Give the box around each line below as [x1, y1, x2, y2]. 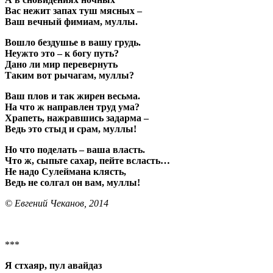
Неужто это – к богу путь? [5, 48, 119, 58]
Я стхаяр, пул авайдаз [5, 260, 102, 271]
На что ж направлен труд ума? [5, 101, 140, 112]
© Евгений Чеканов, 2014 [5, 197, 108, 208]
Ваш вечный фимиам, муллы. [5, 16, 138, 27]
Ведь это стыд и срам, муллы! [5, 123, 136, 134]
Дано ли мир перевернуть [5, 58, 118, 69]
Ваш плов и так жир [5, 90, 95, 101]
